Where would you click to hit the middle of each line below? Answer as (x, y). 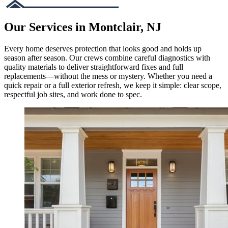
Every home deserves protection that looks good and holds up (103, 48)
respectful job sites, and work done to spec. (73, 94)
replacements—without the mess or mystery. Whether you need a (108, 76)
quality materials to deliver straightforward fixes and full (94, 67)
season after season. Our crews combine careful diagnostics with (107, 58)
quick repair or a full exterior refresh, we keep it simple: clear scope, (113, 85)
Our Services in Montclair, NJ (83, 27)
